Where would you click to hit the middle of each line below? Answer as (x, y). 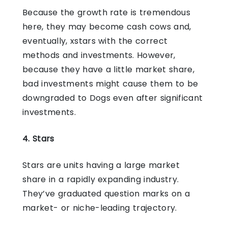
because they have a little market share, (108, 69)
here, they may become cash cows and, (107, 26)
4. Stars (40, 138)
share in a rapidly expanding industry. (101, 179)
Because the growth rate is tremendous (106, 12)
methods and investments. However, (99, 55)
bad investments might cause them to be (110, 83)
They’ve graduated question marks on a (106, 193)
